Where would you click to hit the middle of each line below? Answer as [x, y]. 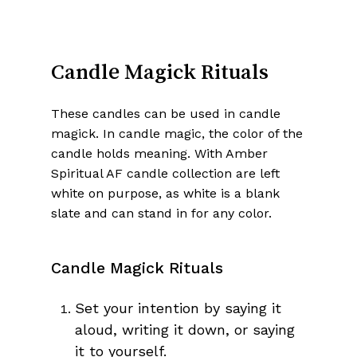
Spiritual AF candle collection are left [165, 173]
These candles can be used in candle [166, 113]
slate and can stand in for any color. [161, 213]
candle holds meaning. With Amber [159, 153]
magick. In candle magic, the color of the [177, 133]
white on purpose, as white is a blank [165, 193]
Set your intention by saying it [178, 308]
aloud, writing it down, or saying [185, 329]
